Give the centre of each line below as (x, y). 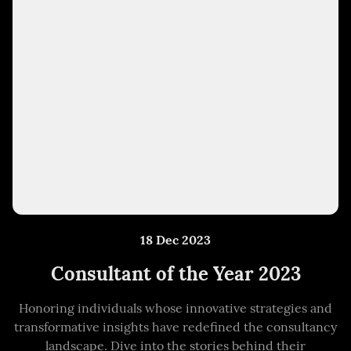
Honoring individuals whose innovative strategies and (175, 308)
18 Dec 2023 (175, 239)
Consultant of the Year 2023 (175, 273)
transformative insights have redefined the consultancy (175, 326)
